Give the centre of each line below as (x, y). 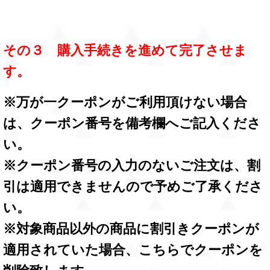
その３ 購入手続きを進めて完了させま (125, 51)
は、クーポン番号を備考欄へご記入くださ (132, 124)
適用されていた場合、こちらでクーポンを (133, 250)
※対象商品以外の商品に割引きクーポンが (131, 229)
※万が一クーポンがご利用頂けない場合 (125, 102)
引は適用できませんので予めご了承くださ (133, 187)
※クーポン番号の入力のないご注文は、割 (132, 166)
